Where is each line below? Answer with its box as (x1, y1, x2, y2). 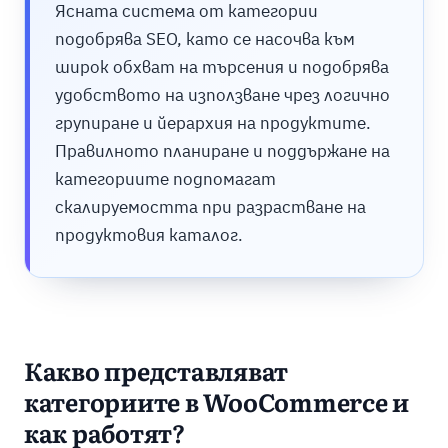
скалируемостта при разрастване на (54, 196, 366, 219)
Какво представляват (23, 361, 289, 387)
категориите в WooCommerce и (23, 392, 410, 418)
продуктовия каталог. (54, 224, 243, 247)
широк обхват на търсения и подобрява (54, 56, 389, 79)
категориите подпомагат (54, 168, 276, 191)
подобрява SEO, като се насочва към (54, 28, 355, 51)
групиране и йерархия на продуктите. (54, 112, 371, 135)
